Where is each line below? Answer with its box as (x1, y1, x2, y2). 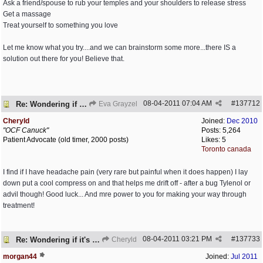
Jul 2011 (231, 252, 258, 261)
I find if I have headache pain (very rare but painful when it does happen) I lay (3, 168, 248, 176)
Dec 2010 (227, 117, 258, 125)
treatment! (3, 201, 35, 210)
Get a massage (3, 10, 51, 18)
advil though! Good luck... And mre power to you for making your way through (3, 190, 247, 198)
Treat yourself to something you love (3, 21, 118, 29)
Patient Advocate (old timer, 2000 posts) (3, 136, 129, 144)
